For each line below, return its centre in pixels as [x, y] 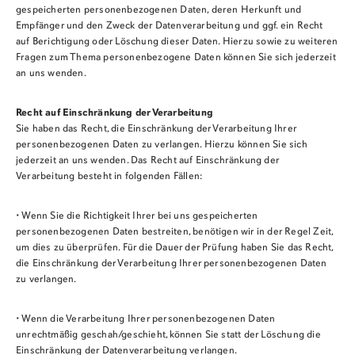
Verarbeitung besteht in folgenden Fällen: [109, 176]
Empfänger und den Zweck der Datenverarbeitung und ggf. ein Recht [169, 26]
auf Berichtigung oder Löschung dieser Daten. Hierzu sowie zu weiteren [177, 42]
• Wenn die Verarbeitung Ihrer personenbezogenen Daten [145, 319]
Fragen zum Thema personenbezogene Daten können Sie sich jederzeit [176, 57]
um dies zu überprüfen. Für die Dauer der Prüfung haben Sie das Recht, [174, 248]
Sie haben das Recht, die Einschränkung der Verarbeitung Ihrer [156, 129]
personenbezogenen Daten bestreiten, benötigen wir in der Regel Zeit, [174, 232]
